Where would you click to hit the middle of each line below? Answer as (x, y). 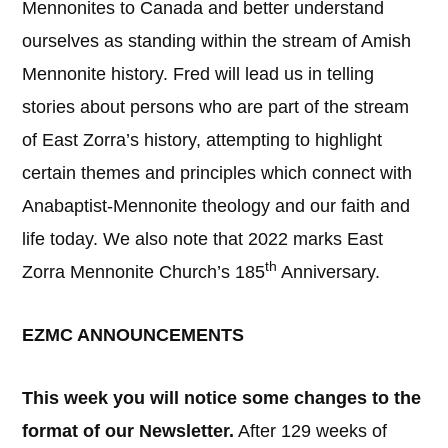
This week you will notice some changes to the (222, 398)
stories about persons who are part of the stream (216, 107)
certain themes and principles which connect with (217, 173)
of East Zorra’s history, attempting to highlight (202, 140)
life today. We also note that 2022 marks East (203, 239)
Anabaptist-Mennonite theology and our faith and (216, 206)
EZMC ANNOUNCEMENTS (133, 335)
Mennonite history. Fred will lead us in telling (198, 74)
